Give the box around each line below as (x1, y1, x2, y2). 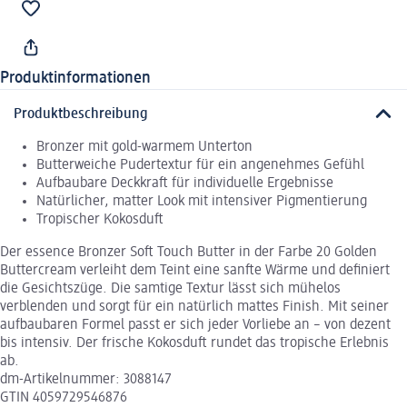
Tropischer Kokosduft (36, 212, 164, 227)
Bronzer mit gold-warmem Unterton (36, 139, 253, 154)
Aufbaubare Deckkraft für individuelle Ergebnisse (36, 175, 333, 191)
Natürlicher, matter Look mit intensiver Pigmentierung (36, 194, 367, 209)
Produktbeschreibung (14, 106, 148, 122)
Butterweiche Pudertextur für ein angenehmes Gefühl (36, 157, 364, 173)
